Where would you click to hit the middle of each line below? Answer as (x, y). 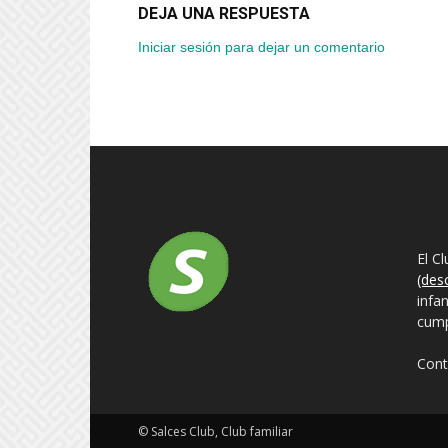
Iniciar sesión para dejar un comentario (261, 46)
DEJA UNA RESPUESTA (224, 13)
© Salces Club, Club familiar (215, 431)
